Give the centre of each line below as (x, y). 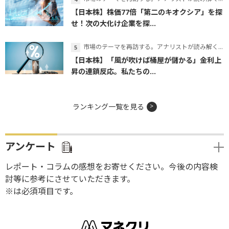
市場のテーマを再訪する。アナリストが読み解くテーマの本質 (151, 47)
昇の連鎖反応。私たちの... (113, 72)
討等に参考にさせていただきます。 (70, 179)
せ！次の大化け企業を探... (113, 24)
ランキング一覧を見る (108, 107)
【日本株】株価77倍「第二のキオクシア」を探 (147, 12)
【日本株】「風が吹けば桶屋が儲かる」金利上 (146, 60)
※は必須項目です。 (41, 191)
